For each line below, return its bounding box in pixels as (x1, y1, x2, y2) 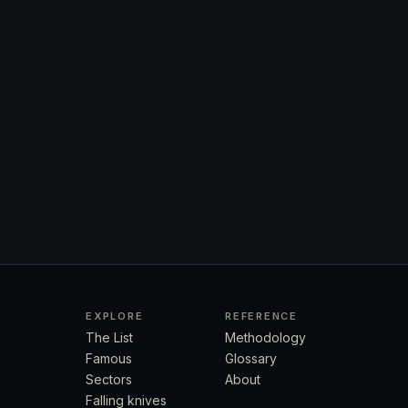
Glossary (225, 350, 277, 366)
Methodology (225, 329, 306, 345)
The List (86, 329, 133, 345)
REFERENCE (225, 309, 298, 322)
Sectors (86, 371, 132, 387)
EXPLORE (86, 309, 144, 322)
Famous (86, 350, 132, 366)
